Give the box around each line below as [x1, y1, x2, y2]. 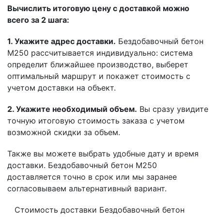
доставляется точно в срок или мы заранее [7, 172, 177, 182]
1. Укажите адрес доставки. [7, 36, 116, 46]
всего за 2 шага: [7, 15, 69, 25]
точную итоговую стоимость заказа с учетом [7, 116, 185, 126]
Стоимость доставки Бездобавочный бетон [15, 205, 185, 215]
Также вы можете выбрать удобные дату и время [7, 149, 199, 159]
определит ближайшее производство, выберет [7, 60, 188, 70]
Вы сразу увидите [137, 104, 208, 114]
